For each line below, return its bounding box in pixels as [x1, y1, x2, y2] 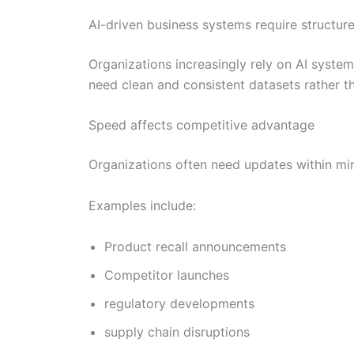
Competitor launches [104, 266, 229, 283]
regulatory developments [104, 295, 254, 311]
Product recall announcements [104, 238, 286, 254]
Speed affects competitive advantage [88, 117, 314, 134]
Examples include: [88, 197, 196, 213]
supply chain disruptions [104, 323, 250, 340]
